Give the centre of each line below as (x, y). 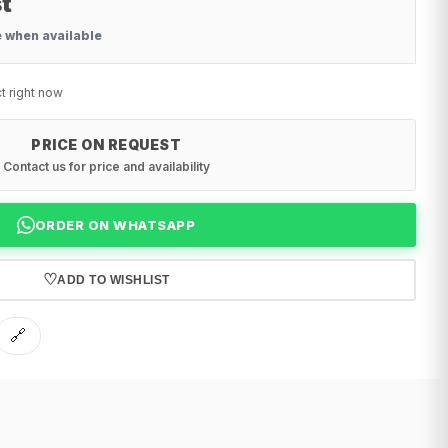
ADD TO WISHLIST (113, 280)
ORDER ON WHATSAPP (115, 225)
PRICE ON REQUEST (106, 145)
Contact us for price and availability (106, 167)
